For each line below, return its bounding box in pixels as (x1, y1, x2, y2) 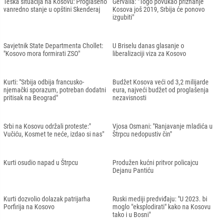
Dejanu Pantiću (112, 166, 154, 174)
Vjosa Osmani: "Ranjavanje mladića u (112, 122, 213, 130)
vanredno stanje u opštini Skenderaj (3, 5, 100, 13)
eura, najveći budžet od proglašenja (112, 85, 209, 94)
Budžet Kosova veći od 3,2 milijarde (112, 78, 209, 86)
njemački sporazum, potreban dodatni (3, 85, 106, 94)
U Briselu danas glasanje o (112, 41, 184, 50)
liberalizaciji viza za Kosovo (112, 49, 186, 57)
